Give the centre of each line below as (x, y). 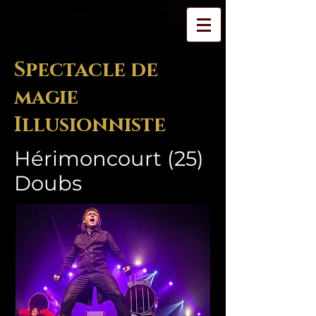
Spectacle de (86, 70)
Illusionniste (90, 125)
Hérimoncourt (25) (109, 158)
